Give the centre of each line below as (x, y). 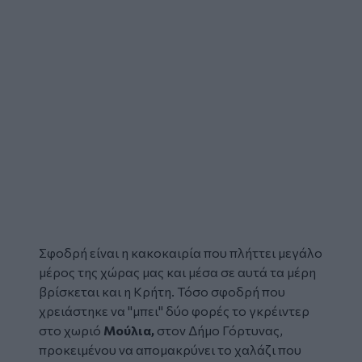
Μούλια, (129, 330)
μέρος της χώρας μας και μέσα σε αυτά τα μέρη (177, 271)
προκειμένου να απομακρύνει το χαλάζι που (170, 349)
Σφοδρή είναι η (85, 252)
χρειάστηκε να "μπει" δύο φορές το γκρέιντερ (174, 310)
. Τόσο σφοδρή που (228, 291)
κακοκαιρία (166, 252)
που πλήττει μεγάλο (262, 252)
